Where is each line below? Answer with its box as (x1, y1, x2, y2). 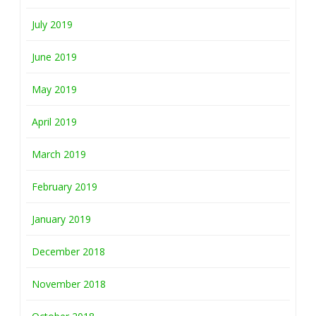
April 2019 (32, 115, 77, 129)
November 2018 (32, 277, 106, 291)
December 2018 (32, 245, 105, 259)
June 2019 (32, 50, 77, 64)
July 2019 (32, 18, 73, 32)
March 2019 (32, 147, 86, 162)
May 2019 (32, 83, 77, 97)
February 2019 (32, 180, 97, 194)
